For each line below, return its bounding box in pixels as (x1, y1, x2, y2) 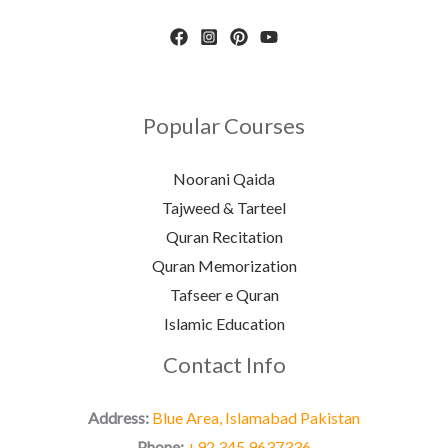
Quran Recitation (165, 226, 283, 246)
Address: (88, 407, 152, 427)
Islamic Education (163, 313, 285, 333)
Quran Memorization (151, 255, 297, 275)
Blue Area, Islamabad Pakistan (152, 407, 360, 427)
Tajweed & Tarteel (162, 197, 286, 217)
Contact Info (162, 350, 286, 378)
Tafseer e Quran (169, 284, 279, 304)
